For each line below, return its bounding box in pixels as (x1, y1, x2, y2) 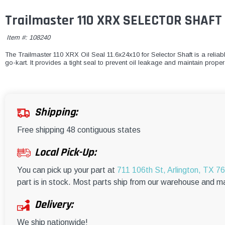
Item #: (7, 34, 29, 42)
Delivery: (35, 198, 73, 212)
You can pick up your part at (17, 166, 117, 175)
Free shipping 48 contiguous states (17, 126, 141, 135)
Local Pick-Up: (35, 146, 96, 160)
